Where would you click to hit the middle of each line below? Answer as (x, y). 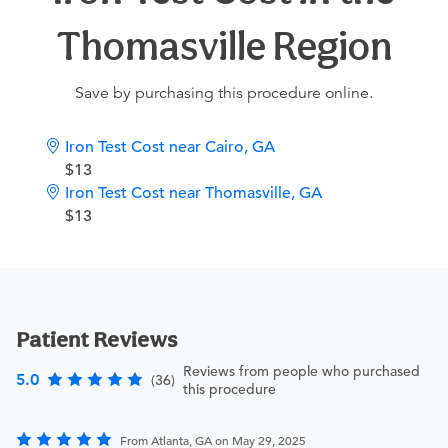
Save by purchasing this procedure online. (224, 93)
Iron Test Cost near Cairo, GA (170, 147)
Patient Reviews (96, 339)
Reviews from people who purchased (301, 371)
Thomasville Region (224, 46)
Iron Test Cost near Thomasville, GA (193, 193)
